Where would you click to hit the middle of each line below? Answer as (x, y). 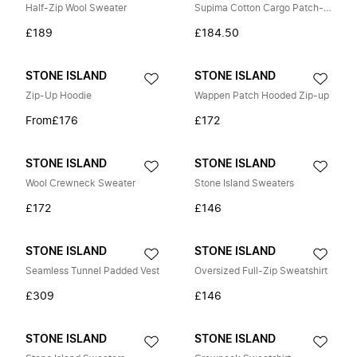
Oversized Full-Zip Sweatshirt (261, 271)
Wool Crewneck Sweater (80, 183)
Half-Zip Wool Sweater (76, 8)
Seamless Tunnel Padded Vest (92, 271)
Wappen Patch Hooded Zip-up (262, 96)
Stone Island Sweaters (244, 183)
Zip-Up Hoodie (59, 96)
